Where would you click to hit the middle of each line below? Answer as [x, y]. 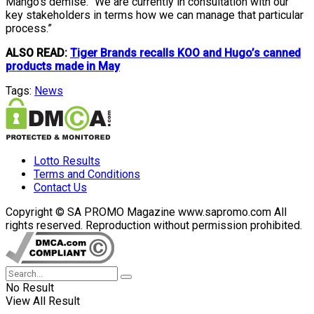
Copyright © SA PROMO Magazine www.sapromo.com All [146, 212]
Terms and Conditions [87, 175]
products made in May [63, 67]
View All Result [43, 301]
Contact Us [60, 188]
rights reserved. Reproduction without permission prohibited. [154, 226]
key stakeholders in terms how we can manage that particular [155, 15]
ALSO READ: [38, 53]
